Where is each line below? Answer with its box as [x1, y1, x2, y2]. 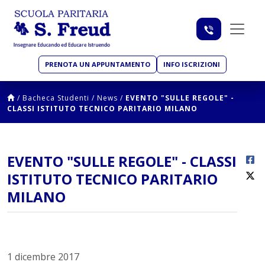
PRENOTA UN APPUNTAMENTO [45, 60, 150, 69]
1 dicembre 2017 [7, 250, 79, 264]
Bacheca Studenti [22, 93, 89, 104]
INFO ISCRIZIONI [163, 60, 220, 69]
